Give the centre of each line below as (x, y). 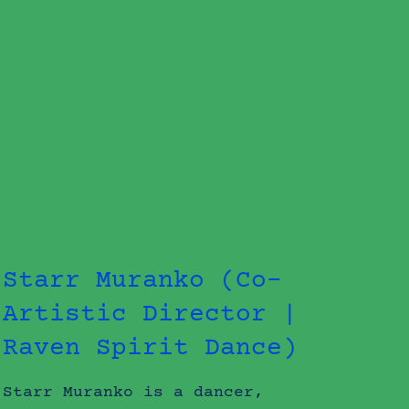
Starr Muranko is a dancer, (134, 392)
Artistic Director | (151, 315)
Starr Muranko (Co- (143, 281)
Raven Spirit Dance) (151, 348)
